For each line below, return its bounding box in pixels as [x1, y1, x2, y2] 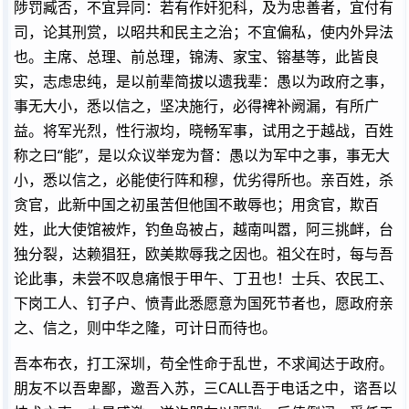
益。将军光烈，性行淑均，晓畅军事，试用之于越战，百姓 [14, 121, 393, 141]
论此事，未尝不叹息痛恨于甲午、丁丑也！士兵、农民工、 [14, 268, 393, 288]
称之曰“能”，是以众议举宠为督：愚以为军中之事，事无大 [14, 145, 390, 165]
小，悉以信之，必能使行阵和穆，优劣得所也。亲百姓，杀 [14, 170, 393, 190]
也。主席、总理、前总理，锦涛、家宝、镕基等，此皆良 [14, 47, 379, 67]
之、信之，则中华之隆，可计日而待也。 [14, 318, 277, 338]
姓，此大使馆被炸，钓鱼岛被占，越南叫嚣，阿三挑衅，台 [14, 219, 393, 239]
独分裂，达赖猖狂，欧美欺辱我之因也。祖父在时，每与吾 [14, 244, 393, 264]
